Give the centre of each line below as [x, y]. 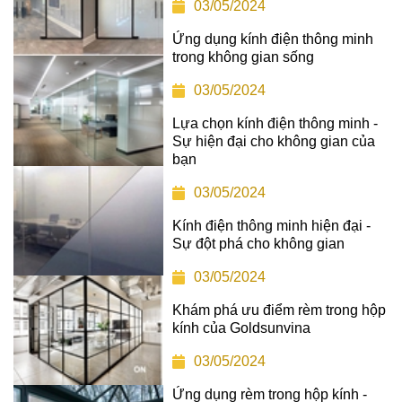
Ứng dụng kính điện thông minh [273, 39]
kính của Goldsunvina [242, 328]
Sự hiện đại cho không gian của [274, 141]
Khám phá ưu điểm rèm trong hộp [280, 310]
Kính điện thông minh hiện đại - [272, 226]
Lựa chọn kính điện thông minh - [275, 123]
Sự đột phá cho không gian [259, 244]
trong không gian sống [244, 57]
